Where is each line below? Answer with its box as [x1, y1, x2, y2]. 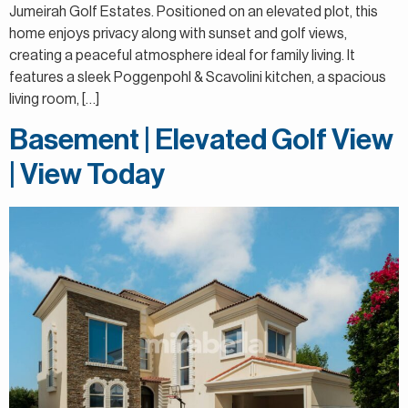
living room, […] [9, 91, 99, 107]
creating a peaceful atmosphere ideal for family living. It [9, 47, 355, 63]
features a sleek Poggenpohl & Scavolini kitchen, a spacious [9, 69, 386, 85]
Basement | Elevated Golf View [9, 125, 393, 155]
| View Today [9, 159, 165, 189]
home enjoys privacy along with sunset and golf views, [9, 25, 347, 41]
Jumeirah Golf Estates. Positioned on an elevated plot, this [9, 4, 378, 19]
